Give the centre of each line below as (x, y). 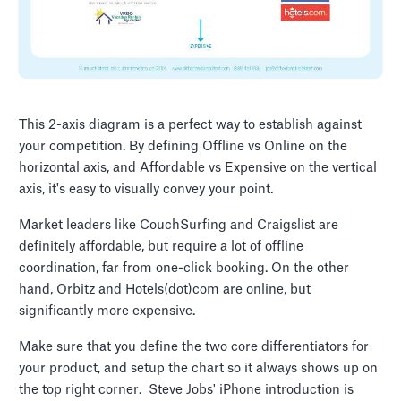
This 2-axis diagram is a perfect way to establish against (191, 125)
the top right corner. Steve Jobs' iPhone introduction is (187, 390)
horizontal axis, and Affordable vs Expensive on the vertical (198, 168)
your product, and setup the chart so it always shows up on (199, 368)
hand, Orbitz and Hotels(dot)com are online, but (165, 290)
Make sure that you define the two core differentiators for (194, 347)
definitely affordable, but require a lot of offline (162, 247)
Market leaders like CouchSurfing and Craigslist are (179, 225)
